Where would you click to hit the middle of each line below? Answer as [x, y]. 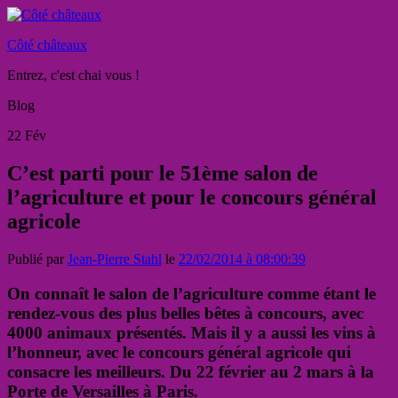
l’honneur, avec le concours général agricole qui [179, 352]
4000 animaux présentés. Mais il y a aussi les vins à [191, 332]
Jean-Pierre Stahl [115, 259]
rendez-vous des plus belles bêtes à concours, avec [185, 313]
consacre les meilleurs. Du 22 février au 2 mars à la [191, 371]
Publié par [37, 259]
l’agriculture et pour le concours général [192, 197]
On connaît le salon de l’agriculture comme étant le [191, 293]
